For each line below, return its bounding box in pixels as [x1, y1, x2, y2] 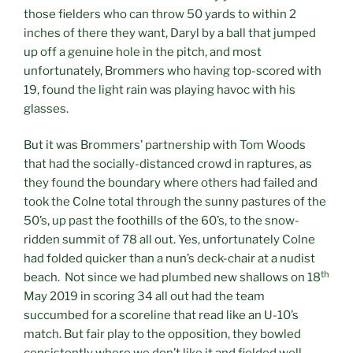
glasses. [24, 101, 69, 116]
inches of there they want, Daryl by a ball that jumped [24, 25, 316, 40]
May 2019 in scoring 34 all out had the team [24, 289, 265, 304]
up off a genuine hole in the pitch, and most [24, 44, 262, 59]
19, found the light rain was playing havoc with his [24, 82, 295, 97]
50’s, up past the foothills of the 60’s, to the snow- [24, 214, 299, 229]
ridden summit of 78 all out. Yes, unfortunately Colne [24, 232, 315, 247]
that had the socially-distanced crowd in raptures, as [24, 157, 312, 172]
